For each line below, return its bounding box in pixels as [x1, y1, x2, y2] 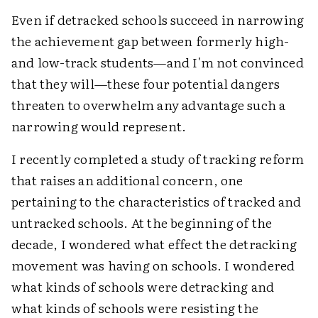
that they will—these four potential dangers [11, 74, 280, 93]
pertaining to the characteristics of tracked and [11, 192, 302, 211]
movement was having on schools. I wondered [11, 256, 295, 275]
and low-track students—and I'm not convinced [11, 53, 304, 72]
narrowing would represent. [11, 116, 187, 136]
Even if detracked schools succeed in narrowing [11, 10, 305, 29]
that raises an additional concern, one [11, 170, 243, 190]
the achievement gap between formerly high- [11, 31, 290, 50]
